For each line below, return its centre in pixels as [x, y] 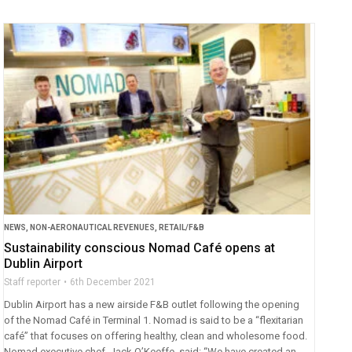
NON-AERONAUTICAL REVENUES [93, 228]
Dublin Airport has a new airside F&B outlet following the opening [152, 305]
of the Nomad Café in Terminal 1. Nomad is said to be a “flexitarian [154, 321]
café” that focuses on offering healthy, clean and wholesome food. [156, 336]
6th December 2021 [113, 282]
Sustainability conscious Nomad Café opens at [140, 248]
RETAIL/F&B [182, 228]
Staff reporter [33, 282]
